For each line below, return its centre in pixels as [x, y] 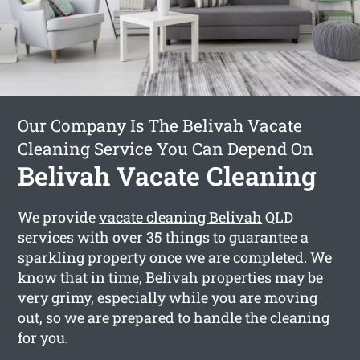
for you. [43, 337]
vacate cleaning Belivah [181, 217]
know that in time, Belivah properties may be [171, 277]
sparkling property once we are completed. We [175, 257]
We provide [59, 217]
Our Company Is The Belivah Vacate [160, 125]
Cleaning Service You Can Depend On [166, 148]
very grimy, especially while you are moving [168, 297]
